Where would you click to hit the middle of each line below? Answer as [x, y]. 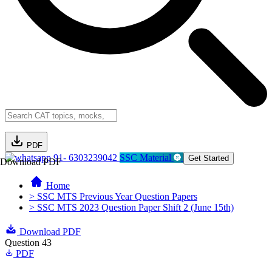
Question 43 [28, 243]
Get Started [209, 158]
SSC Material [147, 158]
